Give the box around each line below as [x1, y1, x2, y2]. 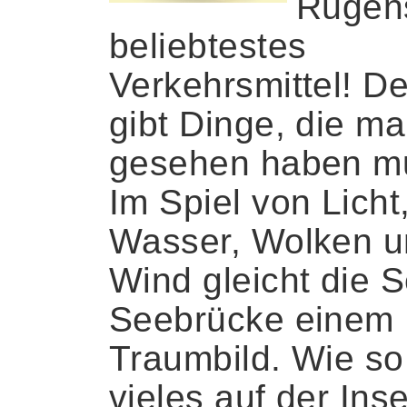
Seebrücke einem [109, 299, 394, 339]
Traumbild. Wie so [109, 338, 404, 378]
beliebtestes [109, 25, 307, 65]
